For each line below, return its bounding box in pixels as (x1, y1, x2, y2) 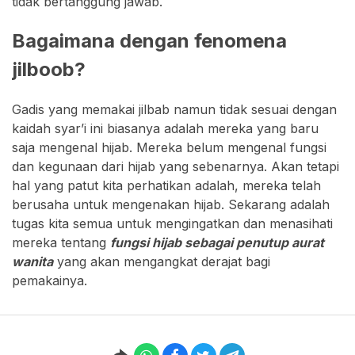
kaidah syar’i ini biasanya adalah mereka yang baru (12, 120, 319, 136)
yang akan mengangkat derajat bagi (53, 253, 270, 269)
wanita (12, 253, 53, 269)
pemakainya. (12, 272, 87, 288)
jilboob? (12, 57, 86, 81)
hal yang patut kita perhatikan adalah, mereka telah (12, 177, 321, 193)
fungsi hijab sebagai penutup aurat (110, 234, 324, 250)
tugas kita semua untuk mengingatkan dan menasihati (12, 215, 333, 231)
